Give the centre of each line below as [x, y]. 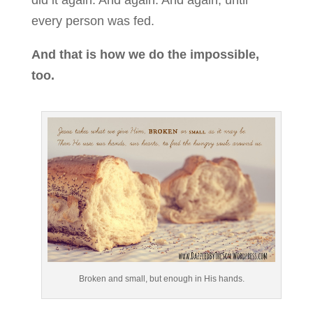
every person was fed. [93, 21]
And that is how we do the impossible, [145, 54]
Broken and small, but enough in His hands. [161, 278]
